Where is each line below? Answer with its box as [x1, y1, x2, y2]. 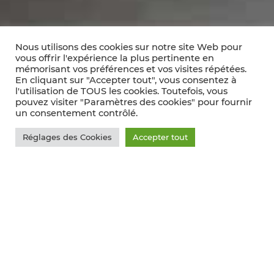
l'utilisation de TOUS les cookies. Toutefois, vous [15, 86, 228, 97]
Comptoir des [12, 165, 179, 194]
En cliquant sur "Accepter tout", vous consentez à [15, 75, 237, 86]
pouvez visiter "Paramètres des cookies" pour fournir [15, 97, 252, 108]
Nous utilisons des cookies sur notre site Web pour [15, 42, 242, 53]
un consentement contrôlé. [15, 108, 138, 119]
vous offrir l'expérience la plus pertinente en [15, 53, 214, 64]
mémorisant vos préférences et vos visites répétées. [15, 64, 246, 75]
